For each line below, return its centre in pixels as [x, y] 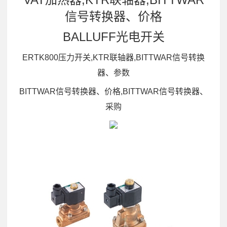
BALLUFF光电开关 [113, 37]
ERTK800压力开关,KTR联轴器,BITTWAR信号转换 [113, 57]
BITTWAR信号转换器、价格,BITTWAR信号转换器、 [113, 92]
